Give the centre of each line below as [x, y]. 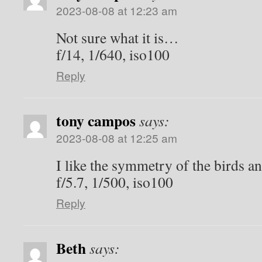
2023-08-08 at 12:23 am [117, 10]
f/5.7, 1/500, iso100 [115, 182]
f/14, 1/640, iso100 [113, 54]
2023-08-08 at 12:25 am [117, 138]
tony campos [96, 120]
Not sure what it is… [118, 37]
